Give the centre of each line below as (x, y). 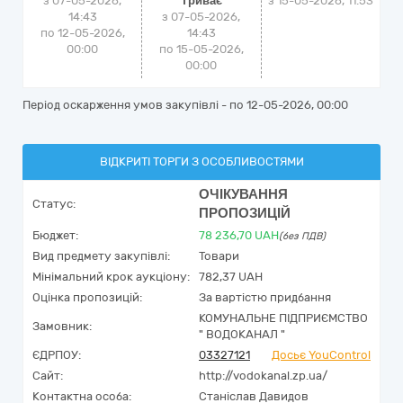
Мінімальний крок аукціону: (111, 277)
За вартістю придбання (265, 297)
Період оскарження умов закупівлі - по (134, 105)
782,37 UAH (231, 277)
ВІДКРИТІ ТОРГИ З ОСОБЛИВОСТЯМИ (201, 161)
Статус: (54, 204)
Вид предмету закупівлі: (101, 256)
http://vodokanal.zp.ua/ (263, 376)
